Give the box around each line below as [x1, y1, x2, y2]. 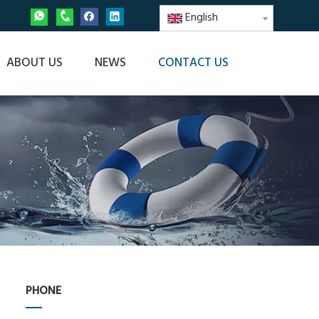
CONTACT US [158, 53, 229, 73]
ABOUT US [6, 53, 63, 73]
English [185, 9, 218, 27]
